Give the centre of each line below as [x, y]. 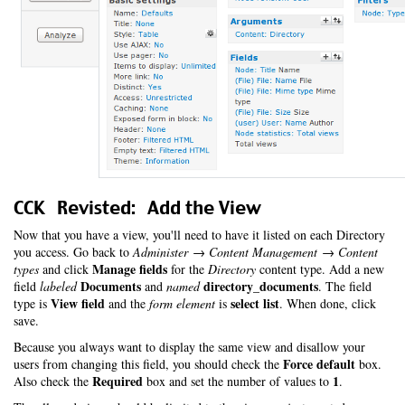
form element [182, 303]
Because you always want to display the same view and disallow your [189, 347]
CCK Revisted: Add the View [137, 207]
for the [188, 269]
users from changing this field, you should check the [148, 364]
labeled [58, 286]
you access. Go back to [73, 252]
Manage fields [130, 269]
